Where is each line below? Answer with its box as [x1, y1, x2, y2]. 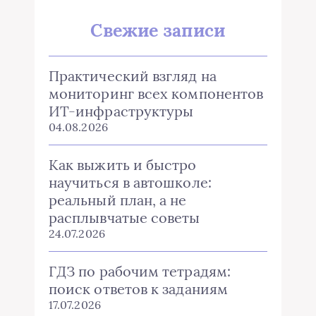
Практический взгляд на [49, 67, 217, 85]
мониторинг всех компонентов [49, 85, 264, 103]
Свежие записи [90, 19, 226, 42]
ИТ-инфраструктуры [49, 102, 194, 121]
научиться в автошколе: [49, 174, 212, 192]
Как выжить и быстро [49, 156, 197, 174]
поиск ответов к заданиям [49, 280, 228, 298]
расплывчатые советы [49, 209, 200, 227]
